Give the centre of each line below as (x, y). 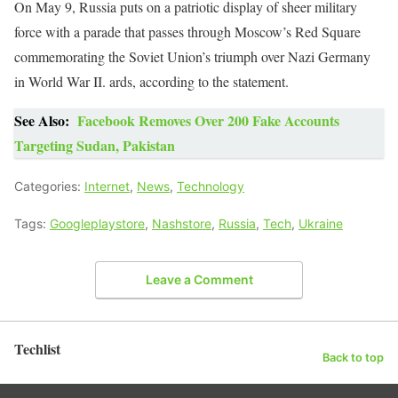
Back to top (353, 358)
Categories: (49, 186)
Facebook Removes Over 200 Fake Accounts (208, 120)
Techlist (37, 348)
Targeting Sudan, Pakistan (95, 145)
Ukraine (321, 223)
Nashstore (182, 223)
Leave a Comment (199, 279)
